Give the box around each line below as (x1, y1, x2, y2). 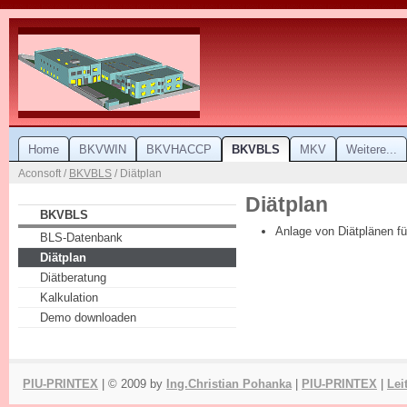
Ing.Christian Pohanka (166, 376, 292, 391)
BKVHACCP (146, 143, 212, 156)
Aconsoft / (18, 167, 69, 180)
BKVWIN (79, 143, 126, 156)
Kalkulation (40, 291, 98, 305)
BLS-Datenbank (40, 231, 123, 245)
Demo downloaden (40, 311, 136, 325)
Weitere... (346, 143, 397, 156)
